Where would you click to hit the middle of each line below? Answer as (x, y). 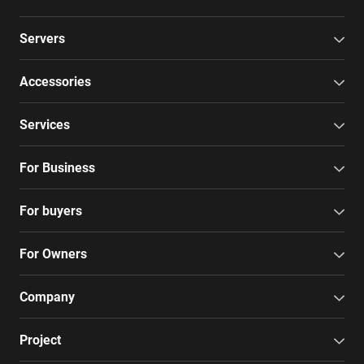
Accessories (55, 82)
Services (45, 125)
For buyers (51, 211)
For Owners (53, 254)
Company (47, 297)
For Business (57, 168)
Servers (42, 39)
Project (40, 340)
